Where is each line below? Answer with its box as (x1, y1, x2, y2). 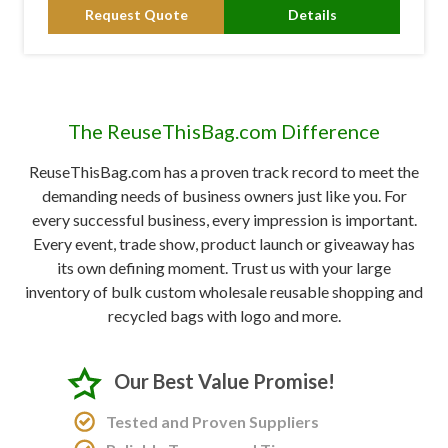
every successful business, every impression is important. (31, 210, 417, 230)
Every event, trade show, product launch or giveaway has (33, 234, 415, 254)
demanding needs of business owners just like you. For (41, 186, 407, 206)
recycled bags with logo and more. (107, 306, 341, 326)
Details (287, 5, 337, 23)
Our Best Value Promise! (114, 369, 335, 394)
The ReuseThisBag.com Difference (68, 119, 380, 144)
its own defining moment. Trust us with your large (57, 258, 391, 278)
